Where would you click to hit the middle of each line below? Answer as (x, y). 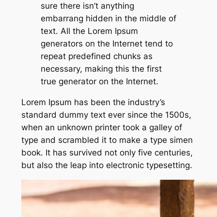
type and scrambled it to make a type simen (107, 140)
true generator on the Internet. (101, 82)
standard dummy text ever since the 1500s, (106, 115)
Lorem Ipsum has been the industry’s (93, 102)
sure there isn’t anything (87, 6)
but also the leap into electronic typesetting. (107, 165)
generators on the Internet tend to (107, 44)
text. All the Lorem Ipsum (89, 31)
